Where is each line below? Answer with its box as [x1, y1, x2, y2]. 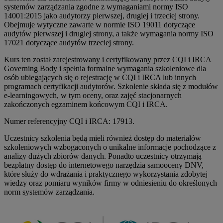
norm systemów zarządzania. [4, 188, 95, 197]
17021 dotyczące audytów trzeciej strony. [4, 38, 134, 47]
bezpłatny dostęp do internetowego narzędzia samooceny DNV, [4, 161, 204, 170]
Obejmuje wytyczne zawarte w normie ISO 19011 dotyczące [4, 20, 195, 29]
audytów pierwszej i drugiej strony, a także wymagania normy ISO [4, 29, 214, 38]
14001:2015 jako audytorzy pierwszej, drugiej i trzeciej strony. [4, 11, 200, 20]
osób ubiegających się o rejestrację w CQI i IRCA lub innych [4, 73, 196, 82]
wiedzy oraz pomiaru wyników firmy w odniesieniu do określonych [4, 179, 217, 188]
